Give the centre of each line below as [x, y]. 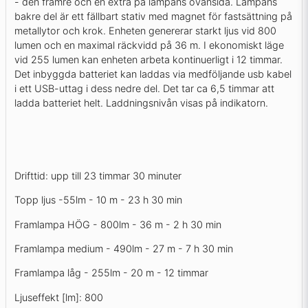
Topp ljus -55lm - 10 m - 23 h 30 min [98, 200]
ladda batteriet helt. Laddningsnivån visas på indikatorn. [141, 102]
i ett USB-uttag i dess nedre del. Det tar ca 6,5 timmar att [144, 88]
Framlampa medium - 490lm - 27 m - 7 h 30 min [124, 248]
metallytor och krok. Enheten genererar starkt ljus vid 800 [145, 30]
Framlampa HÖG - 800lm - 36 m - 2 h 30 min [118, 224]
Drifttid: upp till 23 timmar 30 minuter [98, 175]
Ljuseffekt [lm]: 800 [59, 297]
